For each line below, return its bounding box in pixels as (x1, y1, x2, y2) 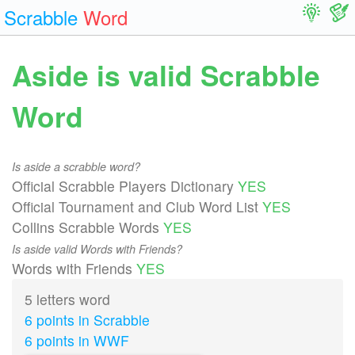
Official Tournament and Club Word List (12, 197, 262, 217)
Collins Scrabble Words (12, 217, 163, 238)
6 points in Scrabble (25, 310, 150, 330)
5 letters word (25, 289, 110, 310)
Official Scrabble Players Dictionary (12, 176, 238, 197)
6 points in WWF (25, 330, 129, 351)
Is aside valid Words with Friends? (12, 241, 182, 258)
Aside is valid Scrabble (12, 54, 320, 95)
